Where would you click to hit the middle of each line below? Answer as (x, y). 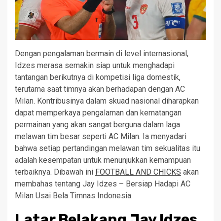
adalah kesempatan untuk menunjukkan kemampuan (103, 160)
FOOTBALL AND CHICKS (138, 172)
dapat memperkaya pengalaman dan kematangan (98, 113)
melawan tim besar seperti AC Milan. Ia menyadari (101, 136)
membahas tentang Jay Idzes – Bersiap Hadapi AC (103, 184)
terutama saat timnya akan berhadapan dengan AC (100, 89)
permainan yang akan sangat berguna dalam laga (97, 125)
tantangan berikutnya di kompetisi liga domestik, (98, 77)
